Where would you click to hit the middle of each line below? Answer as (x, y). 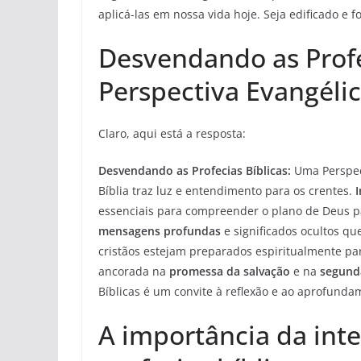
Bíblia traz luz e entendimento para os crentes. (227, 191)
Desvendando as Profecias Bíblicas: (195, 171)
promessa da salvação (230, 272)
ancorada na (134, 272)
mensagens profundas (160, 231)
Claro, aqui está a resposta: (172, 134)
